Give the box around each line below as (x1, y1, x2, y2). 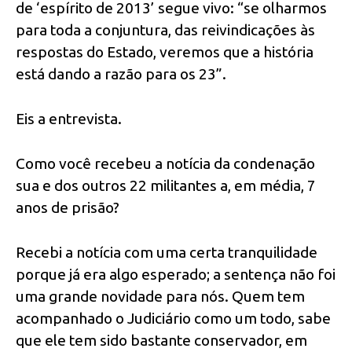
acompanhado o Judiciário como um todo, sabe (16, 309, 331, 327)
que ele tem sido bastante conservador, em (16, 331, 307, 349)
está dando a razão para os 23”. (16, 65, 226, 83)
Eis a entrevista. (16, 110, 122, 128)
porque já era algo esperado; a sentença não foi (16, 265, 335, 283)
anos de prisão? (16, 198, 119, 216)
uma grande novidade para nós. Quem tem (16, 287, 305, 305)
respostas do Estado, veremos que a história (16, 43, 313, 61)
